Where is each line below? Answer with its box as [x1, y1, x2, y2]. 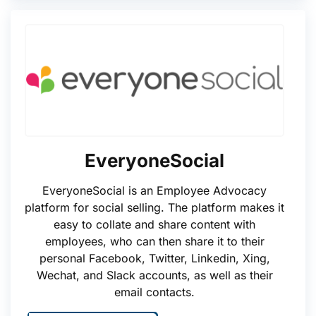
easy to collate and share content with [54, 217, 255, 231]
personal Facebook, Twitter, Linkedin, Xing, [39, 251, 270, 265]
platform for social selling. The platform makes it [25, 200, 284, 214]
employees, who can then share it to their [44, 234, 265, 248]
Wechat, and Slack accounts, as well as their [36, 268, 273, 282]
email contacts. [114, 285, 195, 299]
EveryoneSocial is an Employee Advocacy [42, 183, 267, 197]
